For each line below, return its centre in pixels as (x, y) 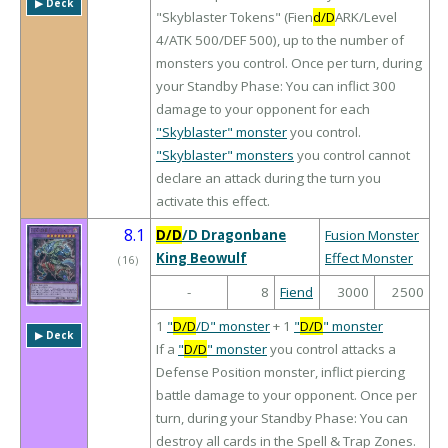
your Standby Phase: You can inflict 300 (276, 86)
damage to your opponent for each (263, 109)
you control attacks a (331, 349)
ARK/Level (366, 17)
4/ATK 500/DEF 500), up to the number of (280, 40)
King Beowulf (201, 258)
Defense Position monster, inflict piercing (280, 372)
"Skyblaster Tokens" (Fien (234, 17)
